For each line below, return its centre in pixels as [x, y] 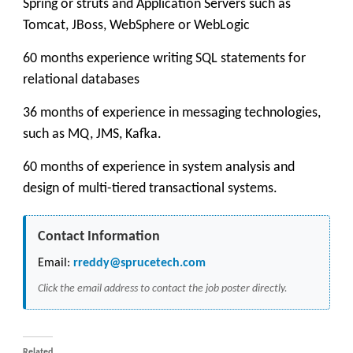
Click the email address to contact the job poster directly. [163, 289]
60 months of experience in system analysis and [159, 167]
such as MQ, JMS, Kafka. [92, 134]
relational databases [81, 80]
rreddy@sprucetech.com [138, 263]
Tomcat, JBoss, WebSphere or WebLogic [136, 26]
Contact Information [99, 237]
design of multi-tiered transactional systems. [150, 189]
